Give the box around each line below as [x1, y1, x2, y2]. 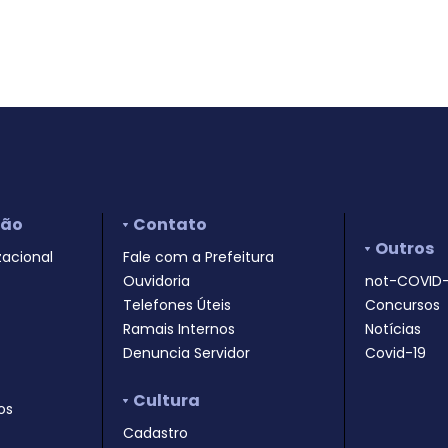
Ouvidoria [123, 271, 191, 291]
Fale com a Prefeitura [123, 247, 275, 267]
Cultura [133, 389, 201, 412]
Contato [133, 213, 208, 236]
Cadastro [123, 423, 189, 443]
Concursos [364, 295, 440, 315]
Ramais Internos [123, 319, 236, 339]
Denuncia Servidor [123, 343, 251, 363]
